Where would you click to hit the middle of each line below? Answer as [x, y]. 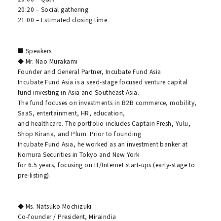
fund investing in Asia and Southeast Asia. [78, 92]
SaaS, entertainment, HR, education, [71, 113]
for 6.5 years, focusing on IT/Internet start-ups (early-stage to [106, 165]
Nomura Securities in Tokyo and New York [78, 154]
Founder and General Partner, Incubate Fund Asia [89, 72]
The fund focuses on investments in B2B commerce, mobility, [107, 103]
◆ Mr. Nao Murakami [48, 61]
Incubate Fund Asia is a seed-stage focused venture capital [103, 82]
